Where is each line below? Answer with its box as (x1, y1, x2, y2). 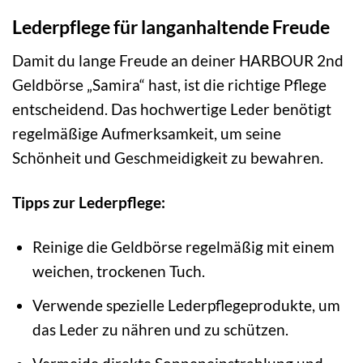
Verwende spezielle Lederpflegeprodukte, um (32, 295, 341, 314)
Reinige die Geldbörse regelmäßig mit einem (32, 237, 335, 257)
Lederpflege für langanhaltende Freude (12, 15, 330, 39)
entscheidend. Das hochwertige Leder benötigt (12, 100, 331, 119)
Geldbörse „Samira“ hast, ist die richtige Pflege (12, 75, 327, 95)
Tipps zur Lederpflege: (12, 193, 165, 212)
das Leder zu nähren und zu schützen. (32, 319, 289, 339)
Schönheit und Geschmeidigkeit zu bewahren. (12, 148, 323, 168)
